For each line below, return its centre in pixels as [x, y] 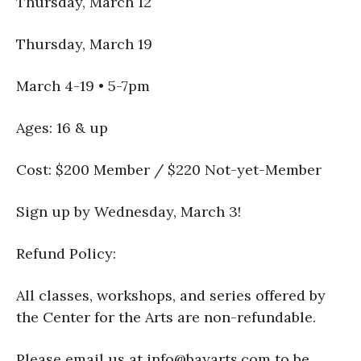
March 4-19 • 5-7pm [83, 86]
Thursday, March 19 [84, 44]
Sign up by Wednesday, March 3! [129, 212]
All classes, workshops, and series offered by [171, 296]
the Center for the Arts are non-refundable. [166, 317]
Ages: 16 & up [62, 128]
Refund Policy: [66, 254]
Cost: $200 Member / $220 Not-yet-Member [169, 170]
